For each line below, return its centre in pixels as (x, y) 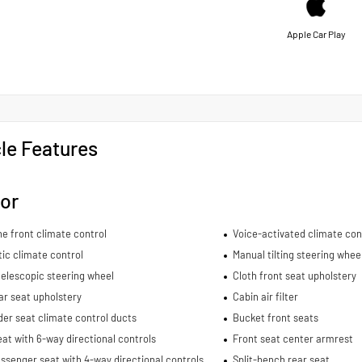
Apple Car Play (316, 34)
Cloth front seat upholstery (294, 275)
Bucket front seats (275, 317)
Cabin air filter (265, 296)
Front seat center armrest (293, 338)
